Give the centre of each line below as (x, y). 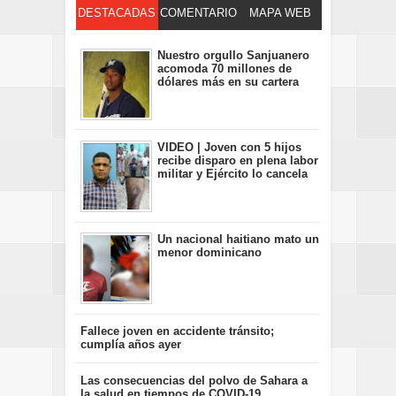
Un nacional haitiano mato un (238, 240)
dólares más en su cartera (228, 82)
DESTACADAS (117, 13)
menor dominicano (209, 253)
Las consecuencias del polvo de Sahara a (194, 380)
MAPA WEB (281, 13)
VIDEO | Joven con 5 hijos (229, 148)
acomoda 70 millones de (225, 69)
